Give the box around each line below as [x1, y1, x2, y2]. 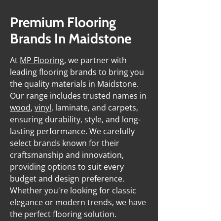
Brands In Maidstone [10, 30, 131, 47]
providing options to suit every [10, 161, 124, 172]
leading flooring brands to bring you [10, 67, 144, 77]
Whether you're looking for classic [10, 185, 136, 196]
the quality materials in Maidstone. [10, 78, 139, 89]
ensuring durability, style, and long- [10, 114, 141, 125]
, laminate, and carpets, [51, 102, 138, 113]
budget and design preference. [10, 173, 124, 184]
